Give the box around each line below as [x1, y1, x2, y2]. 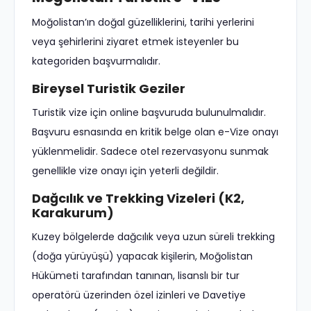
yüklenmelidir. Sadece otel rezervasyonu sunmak [32, 144, 269, 159]
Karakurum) [32, 204, 114, 222]
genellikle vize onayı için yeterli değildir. [32, 164, 219, 178]
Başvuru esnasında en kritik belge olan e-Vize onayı [32, 125, 278, 140]
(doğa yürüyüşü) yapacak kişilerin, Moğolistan [32, 249, 253, 264]
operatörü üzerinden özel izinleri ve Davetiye [32, 288, 246, 303]
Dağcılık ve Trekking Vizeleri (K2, [32, 190, 244, 208]
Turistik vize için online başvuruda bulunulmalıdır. [32, 106, 266, 120]
